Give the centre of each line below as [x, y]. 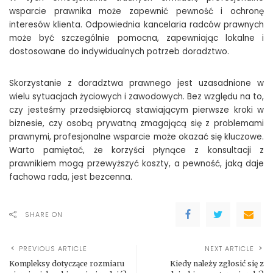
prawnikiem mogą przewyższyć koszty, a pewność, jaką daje [136, 163]
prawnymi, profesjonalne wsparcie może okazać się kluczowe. [136, 136]
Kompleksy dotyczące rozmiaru [67, 263]
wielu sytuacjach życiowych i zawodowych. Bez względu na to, [136, 96]
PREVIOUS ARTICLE [53, 248]
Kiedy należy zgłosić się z [217, 263]
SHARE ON [44, 214]
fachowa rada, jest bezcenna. [71, 177]
